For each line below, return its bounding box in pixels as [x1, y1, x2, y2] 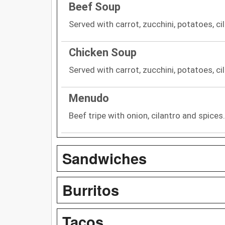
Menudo [69, 91, 109, 104]
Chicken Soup [69, 46, 137, 59]
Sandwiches [62, 147, 147, 169]
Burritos [62, 179, 119, 200]
